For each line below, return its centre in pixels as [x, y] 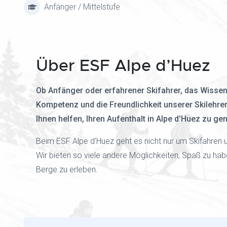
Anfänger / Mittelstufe [82, 7]
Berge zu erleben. [67, 169]
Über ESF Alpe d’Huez [123, 66]
